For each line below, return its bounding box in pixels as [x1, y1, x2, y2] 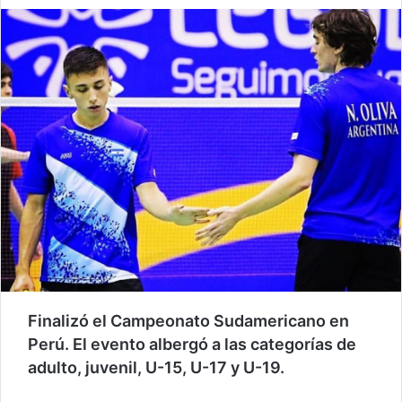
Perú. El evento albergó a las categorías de [28, 334, 356, 354]
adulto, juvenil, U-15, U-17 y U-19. [28, 357, 284, 377]
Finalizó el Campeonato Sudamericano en [28, 310, 349, 330]
